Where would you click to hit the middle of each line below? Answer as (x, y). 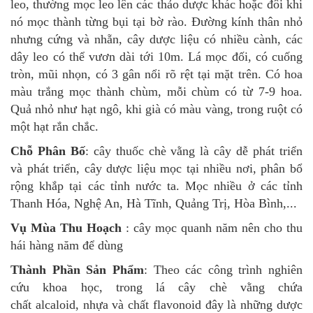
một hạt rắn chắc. (54, 127)
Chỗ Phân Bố (48, 151)
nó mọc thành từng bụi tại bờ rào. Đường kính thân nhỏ (156, 22)
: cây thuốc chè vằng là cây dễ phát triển (194, 151)
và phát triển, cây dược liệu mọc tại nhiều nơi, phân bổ (156, 169)
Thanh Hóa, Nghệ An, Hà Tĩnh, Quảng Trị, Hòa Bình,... (154, 204)
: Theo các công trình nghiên (223, 270)
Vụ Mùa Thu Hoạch (66, 228)
